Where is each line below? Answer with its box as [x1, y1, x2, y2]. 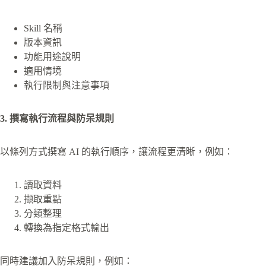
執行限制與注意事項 [24, 80, 109, 91]
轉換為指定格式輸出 [24, 223, 109, 233]
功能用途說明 [24, 52, 81, 62]
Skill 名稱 [24, 23, 62, 34]
